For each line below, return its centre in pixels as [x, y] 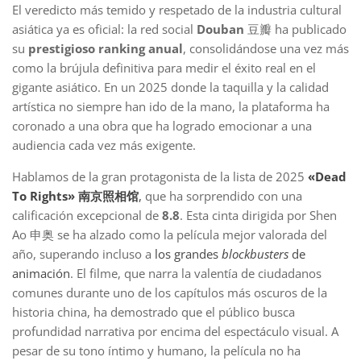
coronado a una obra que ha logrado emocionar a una [162, 126]
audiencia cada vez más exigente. [104, 145]
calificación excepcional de [87, 216]
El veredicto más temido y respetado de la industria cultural [177, 10]
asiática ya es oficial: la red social [104, 29]
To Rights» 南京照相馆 [75, 196]
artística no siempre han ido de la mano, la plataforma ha [171, 107]
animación [41, 274]
